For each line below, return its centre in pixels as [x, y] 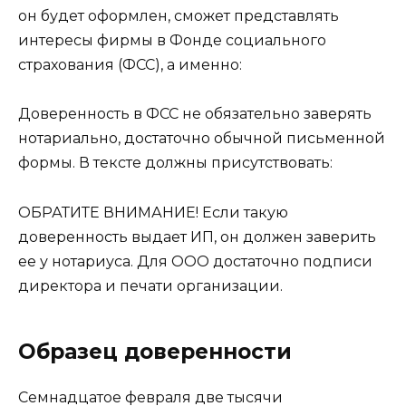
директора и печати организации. [150, 285]
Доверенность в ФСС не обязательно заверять [195, 114]
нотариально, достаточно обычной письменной [202, 139]
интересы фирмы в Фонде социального [172, 41]
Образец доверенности [155, 351]
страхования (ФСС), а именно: [130, 65]
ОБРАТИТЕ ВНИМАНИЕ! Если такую [153, 212]
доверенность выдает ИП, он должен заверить [197, 237]
